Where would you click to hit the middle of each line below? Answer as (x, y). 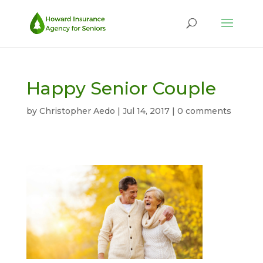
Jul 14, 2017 (146, 111)
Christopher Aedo (77, 111)
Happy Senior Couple (121, 88)
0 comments (204, 111)
